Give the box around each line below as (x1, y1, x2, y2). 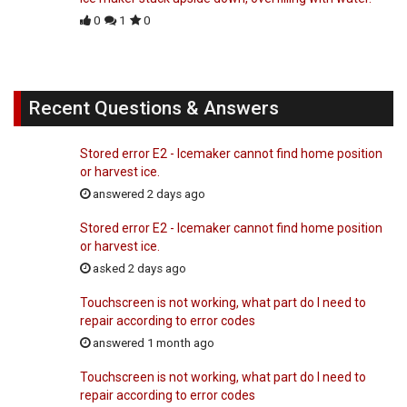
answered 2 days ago (90, 186, 205, 201)
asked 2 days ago (90, 261, 186, 275)
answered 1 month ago (90, 335, 214, 350)
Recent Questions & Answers (28, 96, 279, 119)
